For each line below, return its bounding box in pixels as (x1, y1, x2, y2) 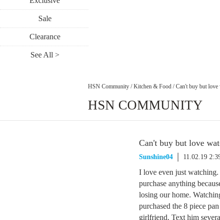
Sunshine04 (139, 153, 173, 161)
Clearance (29, 32, 60, 41)
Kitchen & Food (134, 82, 171, 90)
